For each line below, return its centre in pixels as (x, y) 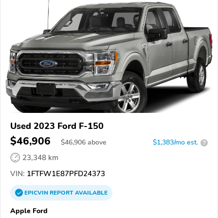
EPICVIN (37, 193)
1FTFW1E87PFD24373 (65, 174)
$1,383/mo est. (175, 143)
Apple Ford (29, 211)
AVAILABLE (91, 193)
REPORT (62, 193)
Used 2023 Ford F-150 (57, 126)
